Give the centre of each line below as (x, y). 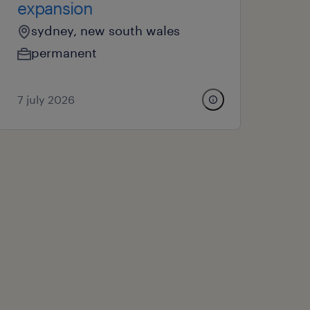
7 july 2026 (46, 99)
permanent (64, 53)
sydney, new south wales (106, 30)
